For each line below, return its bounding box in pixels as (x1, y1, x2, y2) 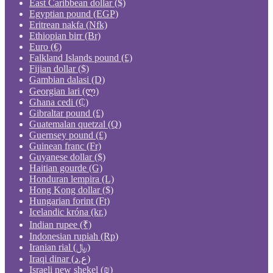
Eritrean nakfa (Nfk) (29, 19, 107, 30)
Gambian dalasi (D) (29, 74, 105, 85)
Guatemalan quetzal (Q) (29, 118, 121, 129)
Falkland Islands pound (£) (29, 52, 132, 63)
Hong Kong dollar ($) (29, 184, 113, 195)
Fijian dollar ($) (29, 63, 89, 74)
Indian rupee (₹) (29, 219, 91, 230)
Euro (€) (29, 41, 62, 52)
